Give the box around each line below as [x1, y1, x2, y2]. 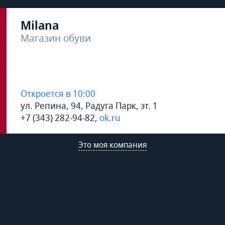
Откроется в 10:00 [21, 87, 95, 99]
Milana [21, 17, 59, 33]
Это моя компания [78, 139, 147, 150]
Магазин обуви [21, 31, 91, 45]
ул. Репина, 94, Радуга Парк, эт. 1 [21, 99, 158, 111]
